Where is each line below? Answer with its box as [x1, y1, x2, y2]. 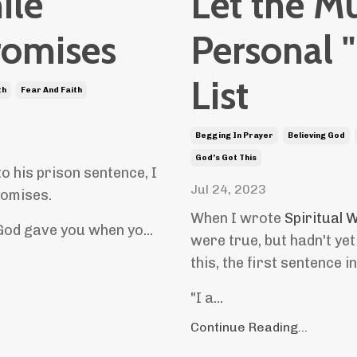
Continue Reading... [190, 320, 308, 335]
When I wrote [190, 210, 284, 227]
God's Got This [195, 153, 257, 163]
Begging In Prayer [195, 131, 273, 140]
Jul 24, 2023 [190, 182, 266, 197]
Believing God [288, 131, 345, 140]
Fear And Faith [21, 84, 82, 95]
